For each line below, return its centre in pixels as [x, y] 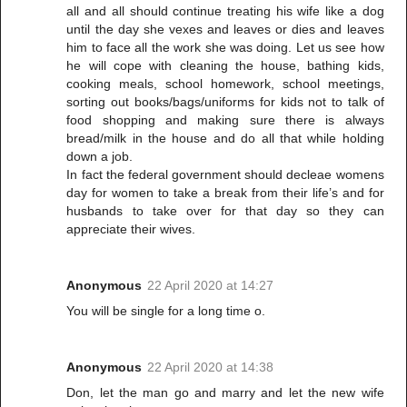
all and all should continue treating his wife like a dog [225, 10]
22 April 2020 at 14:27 [211, 285]
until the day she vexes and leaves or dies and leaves [225, 29]
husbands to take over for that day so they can [225, 210]
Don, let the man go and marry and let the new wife [225, 392]
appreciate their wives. [131, 228]
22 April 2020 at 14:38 [211, 367]
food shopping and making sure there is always [225, 119]
